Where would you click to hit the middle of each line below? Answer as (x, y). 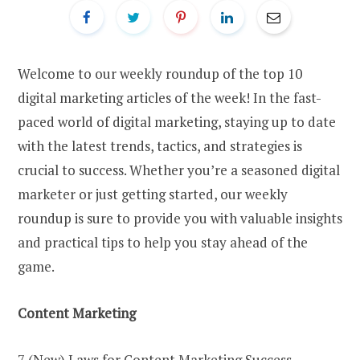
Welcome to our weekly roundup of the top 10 (160, 73)
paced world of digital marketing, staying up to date (177, 121)
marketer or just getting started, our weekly (153, 194)
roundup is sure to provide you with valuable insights (180, 218)
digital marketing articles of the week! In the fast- (170, 97)
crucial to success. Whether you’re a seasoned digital (179, 170)
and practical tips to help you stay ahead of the (163, 242)
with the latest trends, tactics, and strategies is (160, 145)
